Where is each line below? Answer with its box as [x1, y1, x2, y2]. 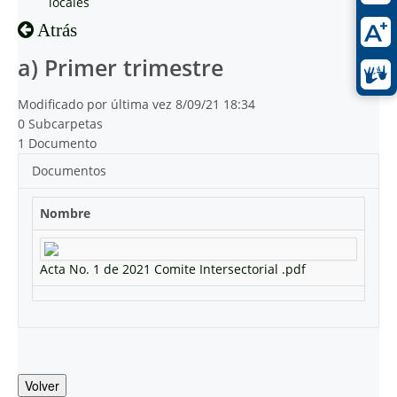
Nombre [40, 205, 90, 222]
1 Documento [18, 135, 97, 152]
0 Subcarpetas [18, 115, 103, 132]
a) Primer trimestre [18, 53, 223, 82]
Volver [25, 377, 59, 394]
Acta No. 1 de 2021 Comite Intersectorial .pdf [40, 261, 306, 277]
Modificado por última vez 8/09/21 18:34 [18, 96, 255, 113]
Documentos [32, 162, 106, 179]
